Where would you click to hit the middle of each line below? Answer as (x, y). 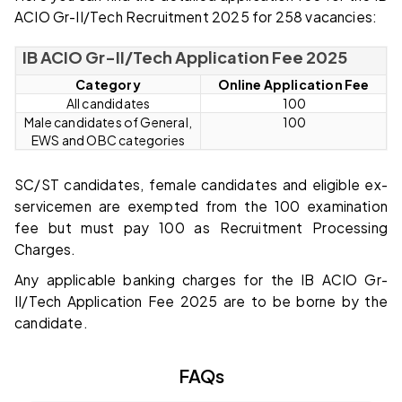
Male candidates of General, (108, 122)
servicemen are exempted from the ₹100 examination (201, 205)
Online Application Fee (293, 84)
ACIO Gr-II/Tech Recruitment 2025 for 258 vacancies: (196, 16)
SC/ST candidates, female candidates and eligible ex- (201, 184)
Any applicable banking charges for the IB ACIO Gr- (201, 279)
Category (108, 84)
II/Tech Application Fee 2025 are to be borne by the (201, 301)
